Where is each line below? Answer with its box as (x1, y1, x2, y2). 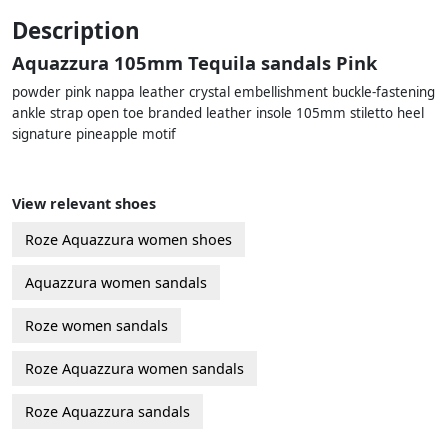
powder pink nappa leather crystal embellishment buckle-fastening (12, 83, 435, 102)
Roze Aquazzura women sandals (25, 359, 244, 379)
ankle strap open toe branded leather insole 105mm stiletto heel (12, 104, 424, 123)
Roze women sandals (25, 316, 168, 336)
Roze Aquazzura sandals (25, 402, 190, 422)
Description (12, 15, 140, 47)
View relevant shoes (12, 194, 156, 214)
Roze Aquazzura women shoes (25, 230, 232, 250)
